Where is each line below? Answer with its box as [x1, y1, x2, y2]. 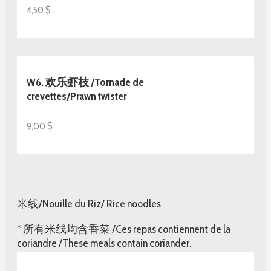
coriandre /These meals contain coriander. [17, 236, 191, 250]
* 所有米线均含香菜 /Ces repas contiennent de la [17, 222, 230, 236]
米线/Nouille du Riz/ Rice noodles [17, 197, 161, 211]
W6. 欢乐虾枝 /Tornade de [27, 75, 144, 89]
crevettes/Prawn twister [27, 89, 126, 103]
